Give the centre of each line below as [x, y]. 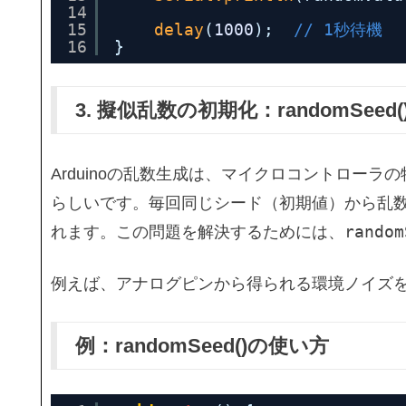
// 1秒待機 [338, 30]
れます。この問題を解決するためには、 [198, 232]
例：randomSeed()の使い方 [202, 345]
